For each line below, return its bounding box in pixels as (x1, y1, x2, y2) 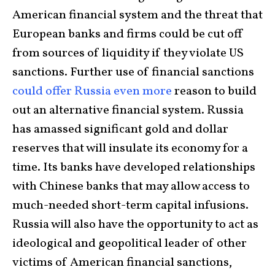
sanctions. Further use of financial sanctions (12, 64, 254, 81)
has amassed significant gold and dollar (12, 121, 228, 138)
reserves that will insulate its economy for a (12, 140, 248, 157)
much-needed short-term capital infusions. (12, 197, 249, 214)
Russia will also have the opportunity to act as (12, 216, 258, 233)
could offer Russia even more (12, 83, 172, 100)
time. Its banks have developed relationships (12, 159, 255, 176)
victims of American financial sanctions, (12, 254, 232, 271)
